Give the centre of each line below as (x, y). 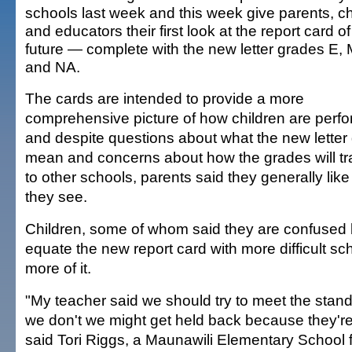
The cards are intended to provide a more (165, 98)
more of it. (58, 268)
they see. (56, 196)
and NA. (53, 67)
